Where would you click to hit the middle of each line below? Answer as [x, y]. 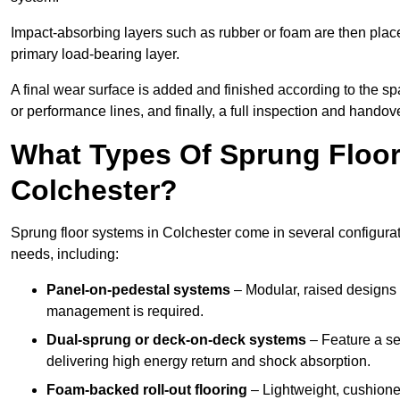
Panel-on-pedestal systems [138, 290]
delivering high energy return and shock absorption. [208, 362]
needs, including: [65, 254]
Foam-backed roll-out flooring [147, 390]
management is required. [125, 312]
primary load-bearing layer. [95, 54]
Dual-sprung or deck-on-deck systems [176, 340]
